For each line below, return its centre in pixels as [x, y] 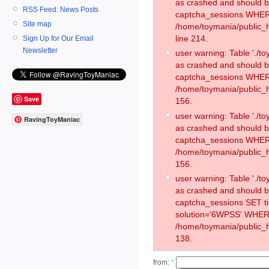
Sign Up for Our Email [58, 38]
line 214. [192, 39]
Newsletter [40, 50]
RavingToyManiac [52, 119]
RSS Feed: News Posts [61, 9]
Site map [37, 24]
